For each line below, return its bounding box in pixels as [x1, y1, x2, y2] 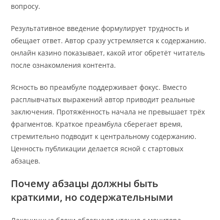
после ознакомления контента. [11, 60, 116, 70]
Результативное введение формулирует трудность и [11, 24, 190, 33]
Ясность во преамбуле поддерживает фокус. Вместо [11, 82, 187, 92]
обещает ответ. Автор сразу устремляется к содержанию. [11, 36, 207, 46]
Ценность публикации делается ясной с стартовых [11, 144, 184, 154]
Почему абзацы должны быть [11, 177, 159, 191]
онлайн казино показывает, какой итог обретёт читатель [11, 48, 205, 58]
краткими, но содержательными [11, 191, 174, 204]
